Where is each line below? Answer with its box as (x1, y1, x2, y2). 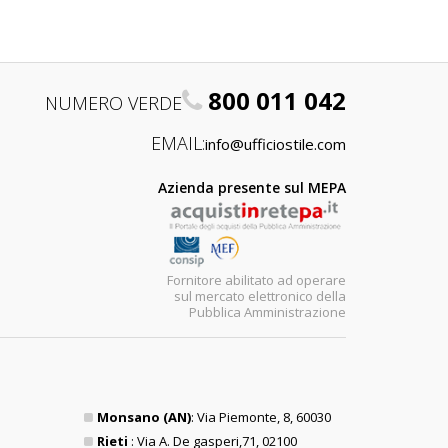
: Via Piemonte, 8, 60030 (190, 408, 331, 426)
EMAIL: (151, 131, 205, 155)
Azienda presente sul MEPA (158, 178, 346, 197)
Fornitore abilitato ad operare (167, 270, 346, 289)
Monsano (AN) (96, 408, 191, 426)
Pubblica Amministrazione (189, 302, 346, 321)
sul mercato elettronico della (174, 286, 346, 305)
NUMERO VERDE (45, 91, 182, 115)
